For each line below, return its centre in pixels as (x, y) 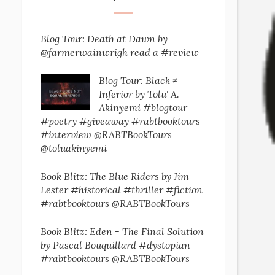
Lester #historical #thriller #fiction (122, 190)
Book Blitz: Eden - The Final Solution (122, 231)
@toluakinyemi (74, 148)
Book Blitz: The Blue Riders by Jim (115, 176)
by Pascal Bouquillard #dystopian (115, 245)
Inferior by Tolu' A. (139, 94)
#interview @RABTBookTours (106, 134)
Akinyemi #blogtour (143, 107)
